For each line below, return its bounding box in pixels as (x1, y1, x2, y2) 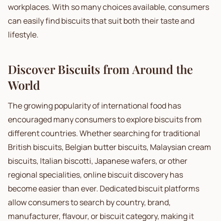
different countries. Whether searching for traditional (8, 128, 200, 139)
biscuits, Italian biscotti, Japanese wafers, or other (8, 155, 187, 166)
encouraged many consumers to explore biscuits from (8, 114, 202, 125)
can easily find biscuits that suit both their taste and (8, 15, 194, 26)
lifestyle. (8, 29, 38, 40)
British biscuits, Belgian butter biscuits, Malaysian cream (8, 142, 211, 152)
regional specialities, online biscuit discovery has (8, 169, 183, 180)
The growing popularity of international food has (8, 100, 181, 111)
